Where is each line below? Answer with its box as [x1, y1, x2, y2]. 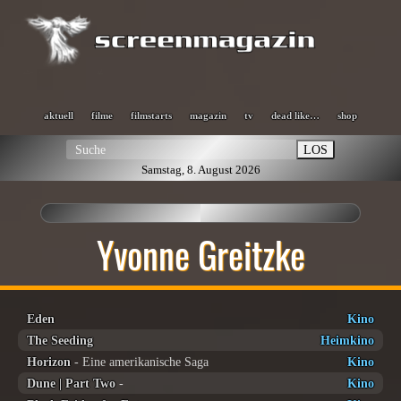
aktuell [44, 110, 73, 121]
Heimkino [320, 333, 374, 347]
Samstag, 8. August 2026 [141, 163, 260, 176]
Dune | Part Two [27, 376, 115, 390]
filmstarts [131, 110, 172, 121]
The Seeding [27, 333, 93, 347]
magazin [190, 110, 226, 121]
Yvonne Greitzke [96, 227, 305, 281]
